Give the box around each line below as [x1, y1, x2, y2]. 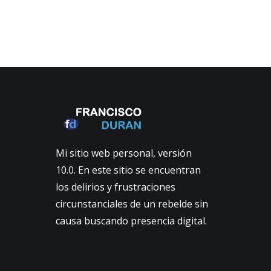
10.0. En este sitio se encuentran [56, 163, 201, 177]
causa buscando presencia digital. [56, 214, 207, 227]
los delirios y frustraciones [56, 180, 175, 194]
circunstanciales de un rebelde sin [56, 197, 208, 211]
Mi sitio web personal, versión [56, 146, 192, 160]
